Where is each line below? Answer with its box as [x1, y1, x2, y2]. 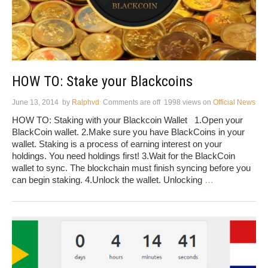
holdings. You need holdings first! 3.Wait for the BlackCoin [12, 150, 235, 161]
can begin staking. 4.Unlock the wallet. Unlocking [12, 174, 205, 185]
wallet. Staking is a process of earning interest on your [12, 138, 222, 149]
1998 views [164, 98, 201, 106]
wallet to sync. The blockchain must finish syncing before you [12, 162, 251, 173]
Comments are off [103, 98, 160, 106]
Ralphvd [72, 98, 99, 106]
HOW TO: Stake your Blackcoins [12, 72, 193, 90]
